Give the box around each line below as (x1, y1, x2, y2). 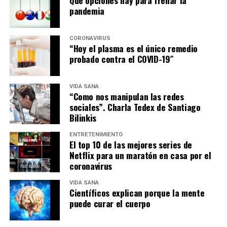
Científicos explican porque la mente (69, 185, 205, 199)
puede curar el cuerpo (69, 196, 150, 210)
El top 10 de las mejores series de (69, 137, 192, 151)
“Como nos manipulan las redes (69, 89, 184, 103)
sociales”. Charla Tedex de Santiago (69, 100, 201, 113)
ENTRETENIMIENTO (69, 131, 123, 138)
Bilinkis (69, 110, 97, 124)
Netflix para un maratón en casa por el (69, 148, 211, 162)
